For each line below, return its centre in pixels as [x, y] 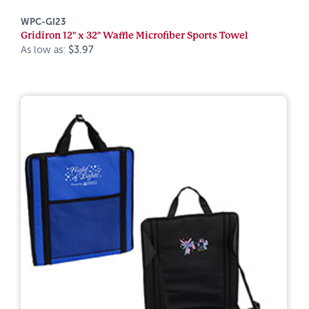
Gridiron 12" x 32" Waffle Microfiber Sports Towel [134, 35]
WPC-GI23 [43, 22]
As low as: [44, 50]
